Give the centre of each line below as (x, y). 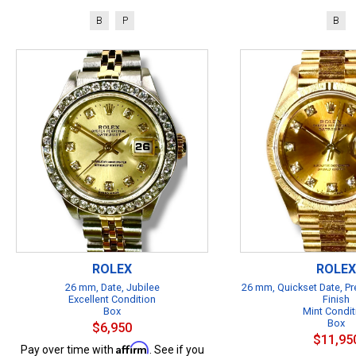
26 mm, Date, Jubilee (112, 287)
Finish (336, 299)
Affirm (132, 348)
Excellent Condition (112, 299)
